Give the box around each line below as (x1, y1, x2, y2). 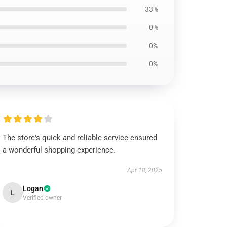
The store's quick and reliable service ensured (3, 133, 158, 142)
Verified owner (23, 194, 62, 201)
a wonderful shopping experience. (3, 145, 116, 155)
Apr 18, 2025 (127, 167, 162, 174)
